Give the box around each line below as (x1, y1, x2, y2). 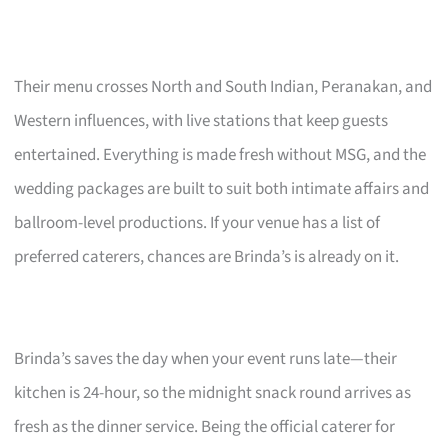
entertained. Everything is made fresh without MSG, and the (14, 142, 427, 167)
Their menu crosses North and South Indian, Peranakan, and (14, 74, 433, 99)
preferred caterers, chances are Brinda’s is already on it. (14, 244, 400, 269)
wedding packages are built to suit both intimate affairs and (14, 176, 430, 201)
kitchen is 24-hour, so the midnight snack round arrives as (14, 380, 412, 405)
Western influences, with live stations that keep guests (14, 108, 389, 133)
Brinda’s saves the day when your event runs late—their (14, 346, 398, 371)
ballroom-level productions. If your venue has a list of (14, 210, 381, 235)
